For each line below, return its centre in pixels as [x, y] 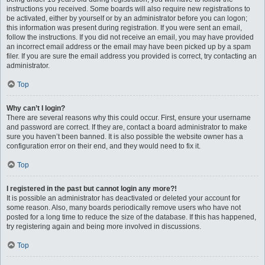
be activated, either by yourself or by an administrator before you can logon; [127, 18]
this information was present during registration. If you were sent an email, [124, 28]
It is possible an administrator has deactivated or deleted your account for [123, 198]
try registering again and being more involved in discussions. [104, 227]
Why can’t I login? [36, 108]
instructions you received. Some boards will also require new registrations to [128, 9]
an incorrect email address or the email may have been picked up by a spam [129, 47]
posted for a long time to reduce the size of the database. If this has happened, [131, 217]
